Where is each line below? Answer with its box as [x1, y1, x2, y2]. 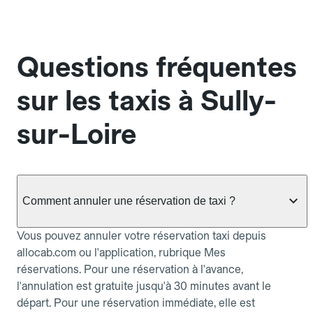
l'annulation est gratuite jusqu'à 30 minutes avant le [17, 279, 271, 293]
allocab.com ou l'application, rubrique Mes [17, 245, 226, 259]
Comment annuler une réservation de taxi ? [22, 194, 235, 207]
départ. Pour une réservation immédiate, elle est [17, 296, 255, 310]
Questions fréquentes [17, 50, 297, 85]
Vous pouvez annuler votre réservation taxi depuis [17, 228, 266, 242]
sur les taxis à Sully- [17, 84, 277, 118]
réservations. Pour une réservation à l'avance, [17, 262, 243, 276]
